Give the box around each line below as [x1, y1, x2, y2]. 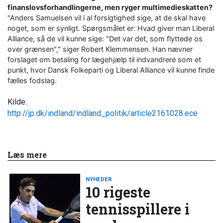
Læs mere [7, 149, 47, 160]
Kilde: [7, 97, 27, 107]
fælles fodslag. [7, 76, 57, 85]
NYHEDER [86, 176, 112, 183]
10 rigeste [86, 183, 151, 202]
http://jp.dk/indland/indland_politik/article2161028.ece [7, 108, 198, 118]
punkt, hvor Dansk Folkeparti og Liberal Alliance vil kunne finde [7, 65, 215, 74]
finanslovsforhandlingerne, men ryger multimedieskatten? [7, 2, 213, 11]
